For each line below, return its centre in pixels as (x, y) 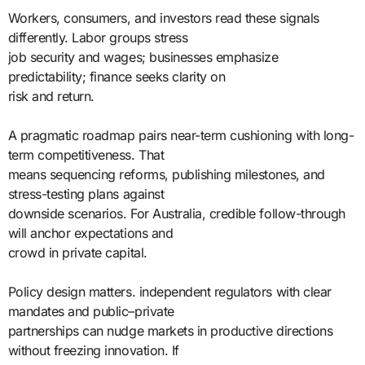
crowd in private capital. (77, 252)
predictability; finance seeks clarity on (117, 76)
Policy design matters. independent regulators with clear (169, 291)
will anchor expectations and (90, 233)
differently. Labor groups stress (98, 37)
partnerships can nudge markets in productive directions (170, 330)
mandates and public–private (91, 311)
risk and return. (51, 96)
